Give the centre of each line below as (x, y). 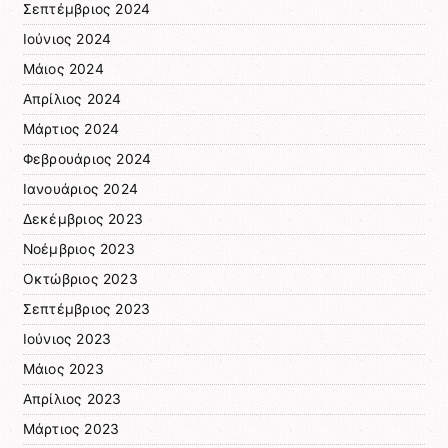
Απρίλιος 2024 (72, 98)
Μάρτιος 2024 (71, 128)
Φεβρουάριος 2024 (87, 158)
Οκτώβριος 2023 (80, 278)
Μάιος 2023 (63, 368)
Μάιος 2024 (63, 68)
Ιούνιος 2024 (67, 38)
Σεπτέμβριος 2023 (86, 308)
